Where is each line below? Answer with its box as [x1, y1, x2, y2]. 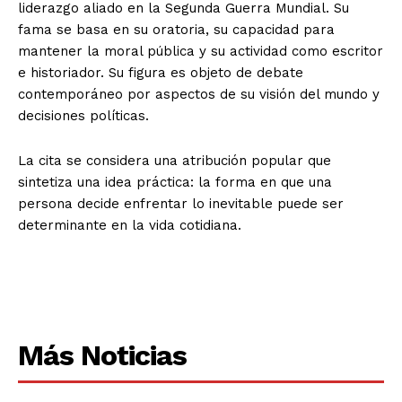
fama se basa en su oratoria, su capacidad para [18, 21, 335, 38]
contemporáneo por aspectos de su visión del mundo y [18, 85, 380, 102]
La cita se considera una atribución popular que [18, 152, 331, 169]
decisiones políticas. [18, 107, 149, 124]
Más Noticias [18, 337, 187, 372]
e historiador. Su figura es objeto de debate [18, 64, 303, 81]
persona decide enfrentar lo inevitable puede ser [18, 195, 344, 212]
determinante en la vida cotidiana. [18, 216, 241, 233]
